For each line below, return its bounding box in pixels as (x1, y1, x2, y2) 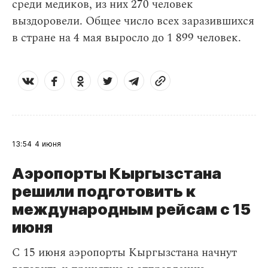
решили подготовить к (12, 182, 196, 200)
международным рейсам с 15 (12, 200, 251, 218)
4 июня (35, 139, 62, 148)
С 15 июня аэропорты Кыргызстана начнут (12, 244, 237, 261)
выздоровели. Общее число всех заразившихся (12, 13, 254, 30)
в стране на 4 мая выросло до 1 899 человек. (12, 29, 241, 47)
